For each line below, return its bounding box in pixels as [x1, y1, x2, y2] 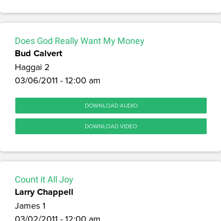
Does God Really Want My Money [15, 35, 145, 46]
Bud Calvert [15, 46, 62, 60]
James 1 [15, 199, 45, 212]
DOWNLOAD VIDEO [85, 121, 137, 130]
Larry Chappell [15, 185, 74, 198]
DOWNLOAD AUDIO [84, 101, 138, 110]
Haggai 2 [15, 60, 50, 73]
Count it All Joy [15, 174, 74, 184]
